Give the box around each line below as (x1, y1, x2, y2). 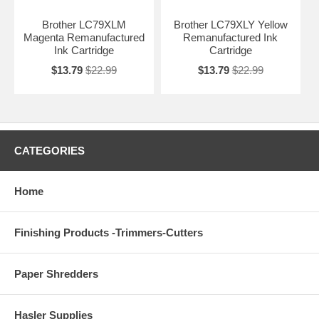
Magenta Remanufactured (23, 31, 145, 43)
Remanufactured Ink (183, 31, 278, 43)
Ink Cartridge (53, 43, 114, 56)
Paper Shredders (14, 267, 98, 280)
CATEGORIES (14, 144, 85, 157)
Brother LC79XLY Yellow (173, 18, 288, 31)
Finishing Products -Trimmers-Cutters (14, 226, 203, 239)
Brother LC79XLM (41, 18, 126, 31)
